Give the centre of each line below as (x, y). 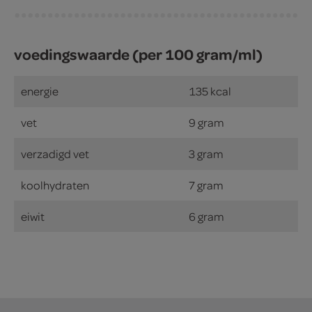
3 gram (206, 153)
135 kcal (210, 91)
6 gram (206, 216)
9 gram (206, 122)
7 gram (206, 185)
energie (40, 91)
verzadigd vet (55, 153)
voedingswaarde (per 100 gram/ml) (138, 54)
